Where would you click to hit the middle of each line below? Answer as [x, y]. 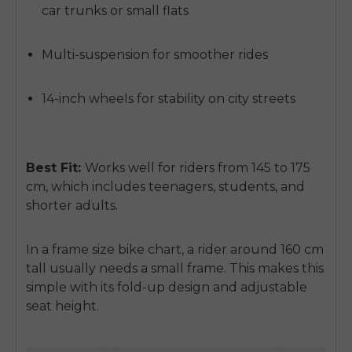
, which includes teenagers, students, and [175, 187]
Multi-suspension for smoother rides [155, 55]
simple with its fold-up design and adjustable [167, 288]
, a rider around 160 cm [253, 250]
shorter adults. [73, 206]
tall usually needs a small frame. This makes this [175, 269]
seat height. [62, 306]
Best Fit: [53, 168]
